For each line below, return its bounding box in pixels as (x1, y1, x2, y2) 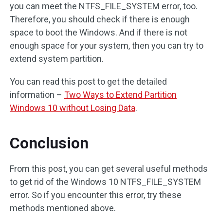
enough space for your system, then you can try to (10, 40, 203, 51)
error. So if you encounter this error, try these (10, 190, 182, 200)
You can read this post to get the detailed (10, 76, 167, 87)
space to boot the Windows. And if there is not (10, 27, 187, 38)
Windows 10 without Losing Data (10, 103, 135, 113)
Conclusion (10, 134, 89, 153)
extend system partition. (10, 54, 104, 64)
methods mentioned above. (10, 203, 116, 214)
